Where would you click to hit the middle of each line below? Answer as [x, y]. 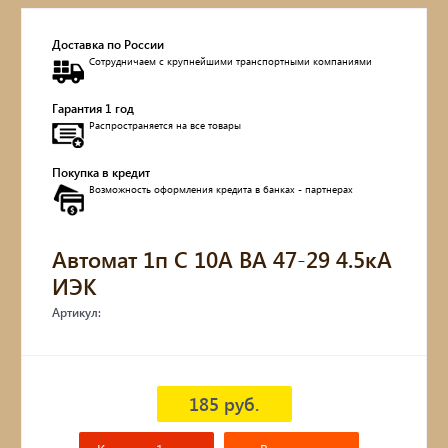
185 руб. [224, 403]
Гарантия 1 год [93, 108]
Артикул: [77, 312]
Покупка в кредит [101, 172]
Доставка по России [108, 44]
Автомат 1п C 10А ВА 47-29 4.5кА [222, 258]
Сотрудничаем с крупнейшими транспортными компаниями [231, 60]
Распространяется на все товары [165, 124]
